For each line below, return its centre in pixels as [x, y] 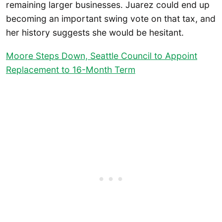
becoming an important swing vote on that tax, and [111, 18]
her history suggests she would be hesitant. [95, 32]
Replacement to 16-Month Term [71, 69]
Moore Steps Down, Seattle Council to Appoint [102, 55]
